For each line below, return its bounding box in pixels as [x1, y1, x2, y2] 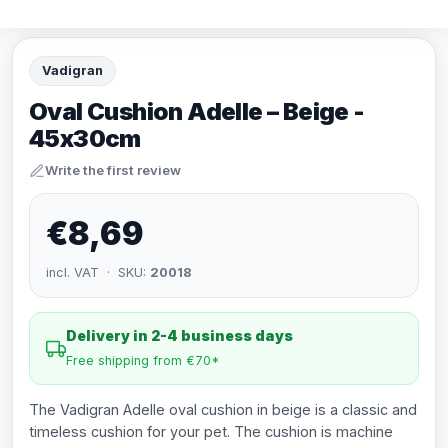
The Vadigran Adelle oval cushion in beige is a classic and [29, 401, 417, 418]
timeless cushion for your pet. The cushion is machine [29, 423, 393, 440]
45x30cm [29, 124, 141, 153]
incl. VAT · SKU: [46, 265, 150, 280]
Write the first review [45, 162, 181, 178]
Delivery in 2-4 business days [66, 327, 293, 344]
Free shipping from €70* [66, 353, 220, 368]
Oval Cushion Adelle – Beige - [29, 97, 365, 126]
